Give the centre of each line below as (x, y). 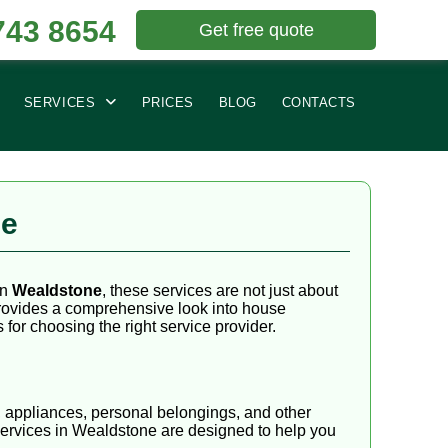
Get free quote (256, 30)
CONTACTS (318, 102)
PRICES (167, 102)
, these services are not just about (220, 291)
